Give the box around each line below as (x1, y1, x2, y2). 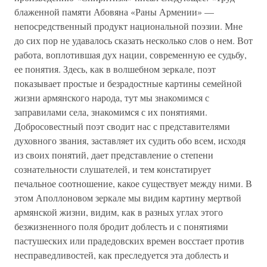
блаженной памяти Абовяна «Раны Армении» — (14, 5, 214, 18)
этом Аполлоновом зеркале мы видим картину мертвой (14, 191, 241, 204)
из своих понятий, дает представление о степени (14, 148, 213, 161)
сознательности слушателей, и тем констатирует (14, 163, 211, 175)
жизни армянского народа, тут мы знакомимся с (14, 91, 209, 104)
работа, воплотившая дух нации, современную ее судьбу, (14, 48, 247, 61)
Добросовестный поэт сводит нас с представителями (14, 120, 230, 132)
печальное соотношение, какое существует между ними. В (14, 177, 252, 190)
